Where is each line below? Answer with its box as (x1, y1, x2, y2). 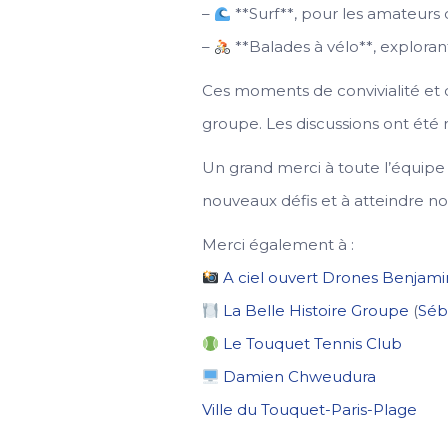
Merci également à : (202, 235, 354, 254)
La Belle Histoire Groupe (223, 301, 410, 320)
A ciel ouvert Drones (223, 268, 379, 287)
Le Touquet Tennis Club (223, 334, 403, 353)
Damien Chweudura (223, 367, 377, 386)
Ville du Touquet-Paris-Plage (202, 400, 417, 419)
